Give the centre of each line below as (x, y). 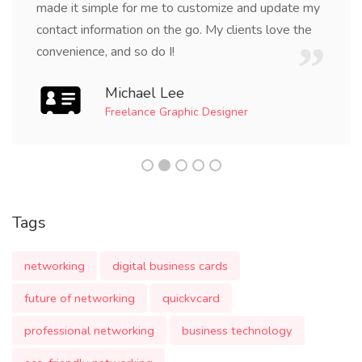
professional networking (89, 330)
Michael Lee (145, 93)
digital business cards (170, 266)
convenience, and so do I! (105, 52)
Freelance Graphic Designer (177, 112)
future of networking (80, 298)
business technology (237, 330)
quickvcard (191, 298)
